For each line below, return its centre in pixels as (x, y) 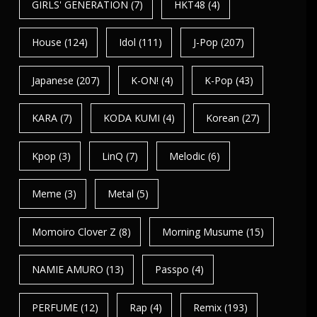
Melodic (188, 156)
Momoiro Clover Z (74, 231)
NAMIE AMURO (67, 270)
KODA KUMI (132, 118)
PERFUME (54, 307)
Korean (223, 118)
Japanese (52, 80)
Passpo (172, 270)
